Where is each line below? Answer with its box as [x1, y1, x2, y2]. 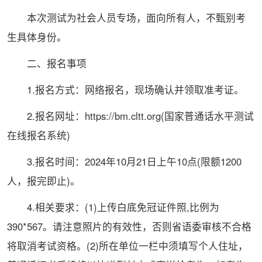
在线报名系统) [6, 128, 70, 143]
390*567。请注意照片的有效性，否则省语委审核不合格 [6, 219, 251, 234]
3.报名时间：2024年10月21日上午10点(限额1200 [6, 154, 242, 169]
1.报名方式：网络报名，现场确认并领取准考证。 [6, 82, 244, 97]
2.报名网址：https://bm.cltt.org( [6, 109, 164, 123]
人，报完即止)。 [6, 174, 80, 188]
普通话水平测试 [184, 109, 254, 123]
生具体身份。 [6, 30, 67, 44]
